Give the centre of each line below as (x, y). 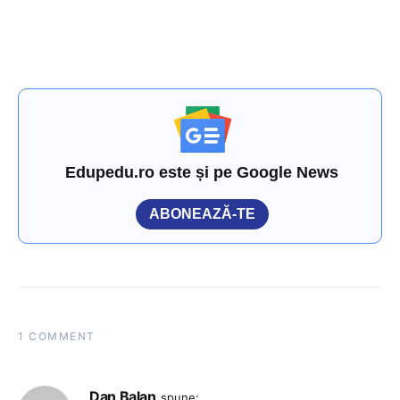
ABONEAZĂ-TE (202, 214)
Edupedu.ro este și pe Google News (202, 173)
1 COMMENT (57, 337)
